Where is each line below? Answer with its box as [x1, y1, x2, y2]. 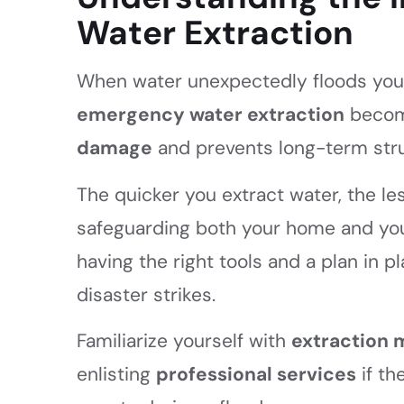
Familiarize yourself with [77, 327, 292, 353]
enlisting [77, 361, 157, 387]
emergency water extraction [77, 102, 345, 128]
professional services [156, 361, 357, 387]
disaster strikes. [77, 281, 216, 308]
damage [77, 135, 153, 161]
